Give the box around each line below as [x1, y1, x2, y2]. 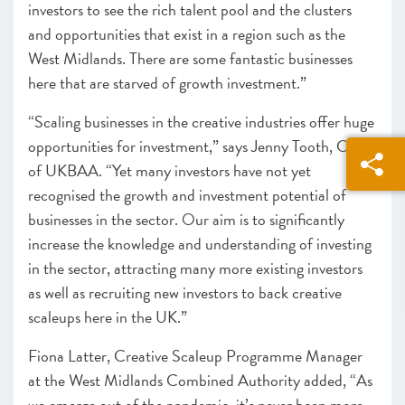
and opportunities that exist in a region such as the [28, 22, 345, 46]
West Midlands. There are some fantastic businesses [28, 46, 353, 71]
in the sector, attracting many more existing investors [28, 256, 363, 280]
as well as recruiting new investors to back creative [28, 280, 342, 305]
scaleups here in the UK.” [28, 305, 187, 329]
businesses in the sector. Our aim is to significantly [28, 207, 344, 231]
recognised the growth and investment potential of [28, 183, 346, 207]
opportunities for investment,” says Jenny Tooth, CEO [28, 134, 372, 158]
